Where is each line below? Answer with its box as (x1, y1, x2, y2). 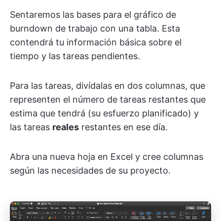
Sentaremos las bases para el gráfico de (10, 9, 176, 20)
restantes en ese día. (79, 121, 168, 132)
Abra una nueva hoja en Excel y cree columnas (10, 151, 203, 162)
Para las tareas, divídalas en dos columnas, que (10, 80, 205, 91)
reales (52, 121, 79, 132)
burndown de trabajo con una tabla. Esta (10, 23, 180, 34)
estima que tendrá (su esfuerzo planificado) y (10, 108, 199, 118)
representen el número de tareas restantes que (10, 94, 206, 105)
